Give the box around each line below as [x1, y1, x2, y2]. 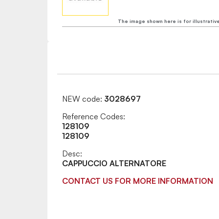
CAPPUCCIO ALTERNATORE [62, 158, 166, 168]
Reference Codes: [62, 111, 125, 121]
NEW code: [62, 93, 104, 104]
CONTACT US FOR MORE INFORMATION [62, 175, 213, 186]
